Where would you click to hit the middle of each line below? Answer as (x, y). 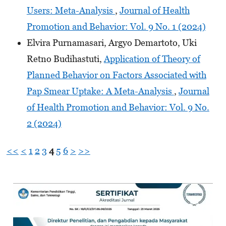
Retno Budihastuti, (65, 59)
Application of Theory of (152, 59)
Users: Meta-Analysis (71, 10)
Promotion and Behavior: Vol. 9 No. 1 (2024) (116, 26)
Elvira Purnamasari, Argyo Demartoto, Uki (111, 42)
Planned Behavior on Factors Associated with (116, 75)
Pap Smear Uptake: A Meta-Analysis (100, 91)
